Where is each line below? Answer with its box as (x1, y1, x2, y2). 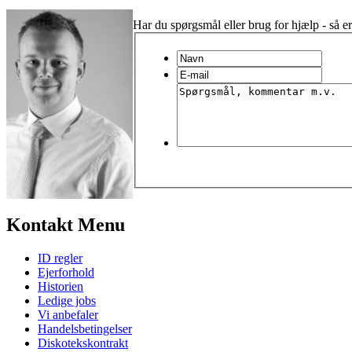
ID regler (38, 251, 82, 265)
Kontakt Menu (6, 214, 125, 235)
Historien (38, 279, 83, 293)
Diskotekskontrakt (38, 335, 128, 350)
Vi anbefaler (38, 307, 98, 321)
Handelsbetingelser (38, 321, 132, 335)
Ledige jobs (38, 293, 96, 307)
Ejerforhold (38, 265, 94, 279)
